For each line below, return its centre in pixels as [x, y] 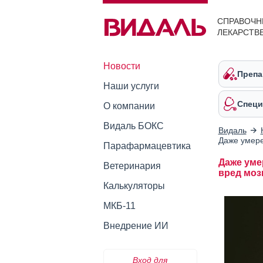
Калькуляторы [134, 186]
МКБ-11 [119, 206]
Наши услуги [131, 86]
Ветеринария [132, 166]
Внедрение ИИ [136, 226]
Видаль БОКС [133, 126]
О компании [129, 106]
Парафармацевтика [147, 146]
